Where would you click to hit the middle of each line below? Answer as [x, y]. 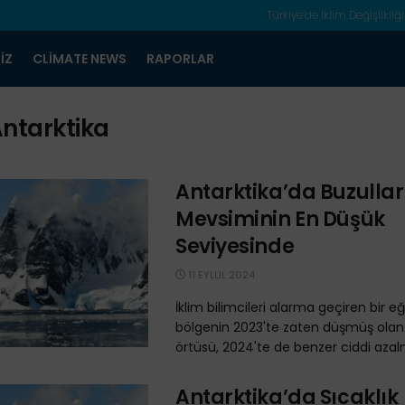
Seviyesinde [235, 246]
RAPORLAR [180, 59]
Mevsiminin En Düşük [280, 219]
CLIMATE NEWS [79, 59]
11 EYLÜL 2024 [220, 275]
